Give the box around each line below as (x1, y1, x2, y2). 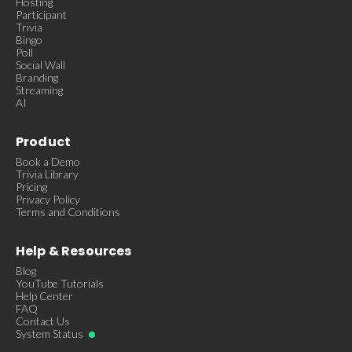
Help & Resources (16, 242, 132, 261)
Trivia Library (16, 167, 79, 181)
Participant (16, 8, 67, 22)
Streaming (16, 83, 63, 97)
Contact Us (16, 314, 70, 328)
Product (16, 133, 71, 152)
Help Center (16, 289, 73, 303)
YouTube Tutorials (16, 277, 104, 291)
